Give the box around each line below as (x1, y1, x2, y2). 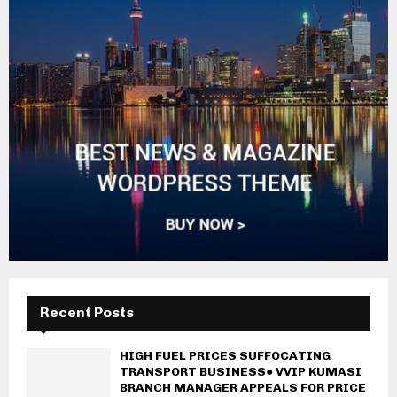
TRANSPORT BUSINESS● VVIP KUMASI (120, 363, 362, 379)
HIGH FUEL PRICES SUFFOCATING (120, 347, 331, 363)
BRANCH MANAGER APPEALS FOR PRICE (120, 379, 366, 395)
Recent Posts (40, 303, 134, 321)
